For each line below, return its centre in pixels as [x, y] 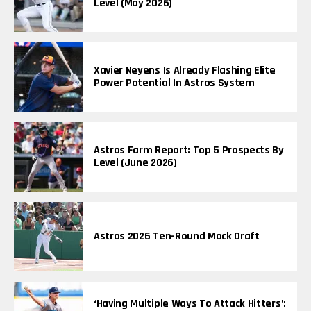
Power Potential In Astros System [174, 83]
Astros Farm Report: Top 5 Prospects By [189, 151]
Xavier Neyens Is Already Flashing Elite [185, 71]
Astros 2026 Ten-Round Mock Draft [177, 237]
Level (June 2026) [135, 163]
